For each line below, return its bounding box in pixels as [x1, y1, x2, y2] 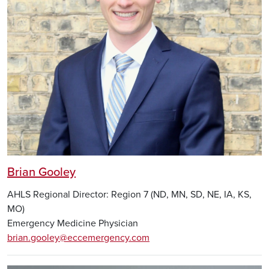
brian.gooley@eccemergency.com [7, 232, 150, 244]
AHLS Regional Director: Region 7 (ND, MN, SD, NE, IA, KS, [7, 189, 252, 201]
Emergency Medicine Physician [7, 217, 138, 230]
